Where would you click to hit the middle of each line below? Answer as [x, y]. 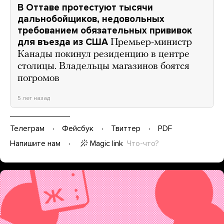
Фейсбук [78, 129]
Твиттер [126, 129]
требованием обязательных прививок [105, 30]
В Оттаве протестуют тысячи [85, 7]
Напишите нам [35, 144]
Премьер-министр [151, 42]
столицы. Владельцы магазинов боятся [103, 66]
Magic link [106, 143]
